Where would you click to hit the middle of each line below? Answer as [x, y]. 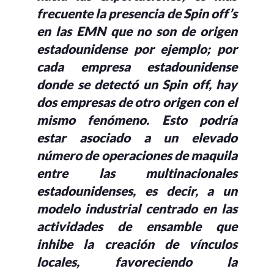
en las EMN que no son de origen [137, 31]
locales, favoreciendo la [137, 262]
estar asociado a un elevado [137, 138]
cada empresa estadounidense [137, 67]
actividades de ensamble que [137, 226]
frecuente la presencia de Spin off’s [137, 13]
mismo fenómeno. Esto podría [137, 120]
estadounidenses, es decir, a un [137, 191]
